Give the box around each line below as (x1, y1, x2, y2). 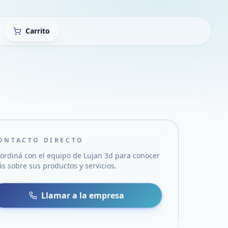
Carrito (25, 26, 50, 36)
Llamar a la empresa (41, 190, 125, 201)
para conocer (113, 151, 160, 160)
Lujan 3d (83, 151, 113, 160)
